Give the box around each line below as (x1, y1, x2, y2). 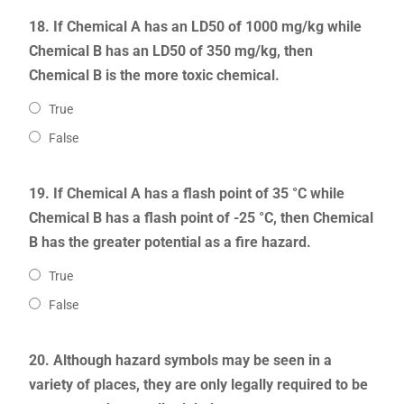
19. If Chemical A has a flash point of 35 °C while (28, 185, 344, 203)
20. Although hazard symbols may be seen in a (28, 352, 332, 370)
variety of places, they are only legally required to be (28, 376, 368, 394)
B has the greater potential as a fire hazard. (28, 234, 311, 252)
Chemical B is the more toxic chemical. (28, 67, 280, 85)
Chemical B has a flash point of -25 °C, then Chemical (28, 209, 373, 227)
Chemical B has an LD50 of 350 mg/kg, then (28, 42, 313, 60)
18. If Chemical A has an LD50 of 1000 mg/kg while (28, 18, 362, 36)
